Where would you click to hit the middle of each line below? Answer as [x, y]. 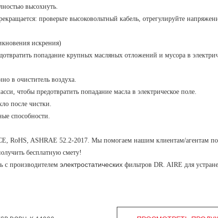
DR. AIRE [168, 165]
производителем [34, 165]
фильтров [138, 165]
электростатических [91, 165]
